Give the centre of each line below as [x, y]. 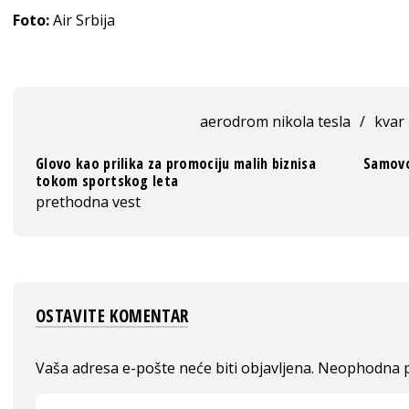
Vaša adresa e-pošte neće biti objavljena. [175, 368]
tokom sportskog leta [107, 181]
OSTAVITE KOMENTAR [112, 316]
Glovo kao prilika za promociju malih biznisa [176, 163]
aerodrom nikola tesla [275, 121]
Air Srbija [82, 20]
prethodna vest [88, 202]
